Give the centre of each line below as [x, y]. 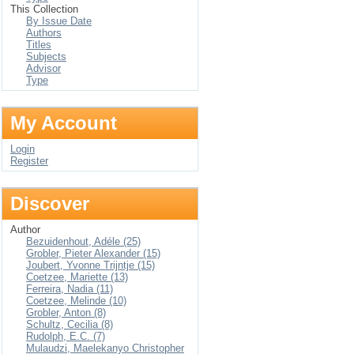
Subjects [46, 56]
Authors [44, 33]
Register [29, 161]
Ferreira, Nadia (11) [70, 289]
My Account [64, 123]
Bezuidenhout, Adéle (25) [83, 241]
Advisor [43, 68]
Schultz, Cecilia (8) [70, 324]
